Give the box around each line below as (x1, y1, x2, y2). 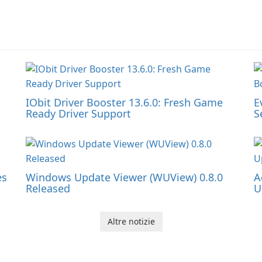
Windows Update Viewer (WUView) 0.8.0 (26, 170, 223, 185)
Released (26, 181, 70, 196)
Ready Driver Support (26, 106, 131, 121)
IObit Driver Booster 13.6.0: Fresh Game (26, 95, 223, 110)
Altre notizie (107, 216, 155, 227)
